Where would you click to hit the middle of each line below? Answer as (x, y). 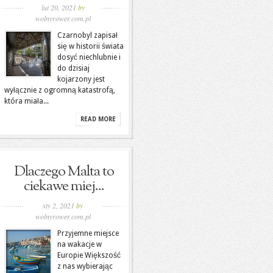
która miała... (27, 101)
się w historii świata (90, 46)
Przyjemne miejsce (88, 233)
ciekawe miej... (64, 186)
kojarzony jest (81, 79)
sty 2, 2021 (59, 205)
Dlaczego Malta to (64, 172)
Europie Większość (89, 255)
